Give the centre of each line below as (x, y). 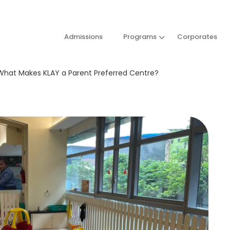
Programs (140, 37)
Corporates (197, 37)
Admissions (83, 37)
